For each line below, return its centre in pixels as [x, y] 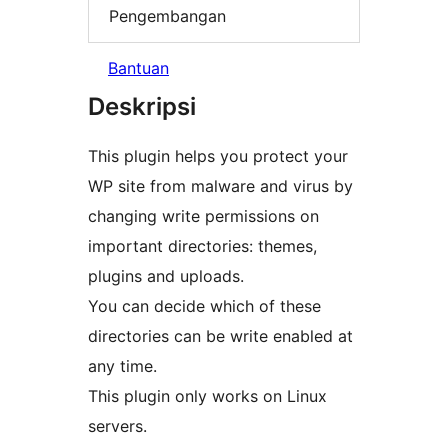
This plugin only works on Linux [207, 396]
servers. [117, 426]
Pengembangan [167, 15]
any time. [122, 366]
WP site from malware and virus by [220, 186]
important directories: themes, [202, 246]
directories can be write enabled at [220, 336]
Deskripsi [142, 107]
